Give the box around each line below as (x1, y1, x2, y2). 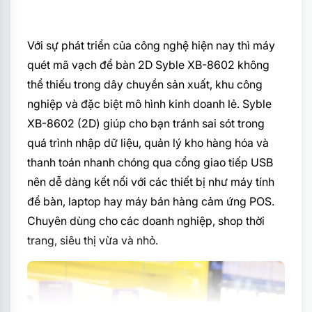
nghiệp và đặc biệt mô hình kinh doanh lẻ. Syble (27, 97, 272, 111)
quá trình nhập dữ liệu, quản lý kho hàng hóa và (27, 136, 269, 150)
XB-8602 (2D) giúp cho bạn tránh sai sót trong (27, 116, 265, 130)
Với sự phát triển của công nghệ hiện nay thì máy (27, 38, 275, 52)
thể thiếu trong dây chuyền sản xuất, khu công (27, 77, 263, 91)
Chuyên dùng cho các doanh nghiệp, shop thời (27, 214, 265, 228)
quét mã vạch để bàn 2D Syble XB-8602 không (27, 58, 270, 72)
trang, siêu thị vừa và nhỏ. (27, 233, 158, 247)
